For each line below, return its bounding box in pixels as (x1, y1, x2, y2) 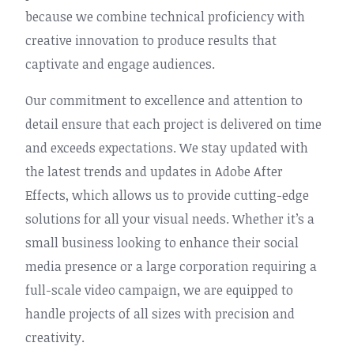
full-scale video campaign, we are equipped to (25, 281, 293, 299)
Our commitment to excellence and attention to (25, 92, 303, 109)
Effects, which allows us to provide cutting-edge (25, 186, 309, 204)
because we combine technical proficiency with (25, 8, 305, 25)
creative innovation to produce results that (25, 32, 277, 49)
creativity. (25, 329, 85, 346)
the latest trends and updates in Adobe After (25, 163, 283, 180)
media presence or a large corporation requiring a (25, 258, 317, 275)
